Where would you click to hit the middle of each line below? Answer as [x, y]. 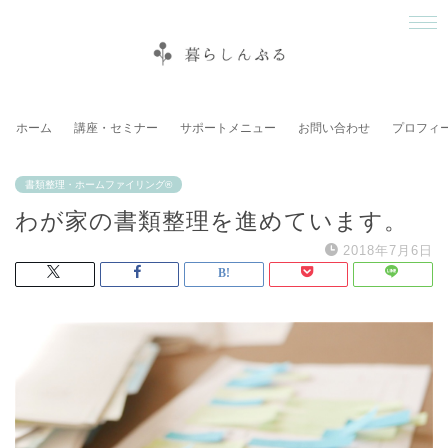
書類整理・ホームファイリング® [98, 184]
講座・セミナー [116, 127]
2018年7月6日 [388, 250]
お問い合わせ [334, 127]
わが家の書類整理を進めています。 [211, 220]
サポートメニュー [228, 127]
